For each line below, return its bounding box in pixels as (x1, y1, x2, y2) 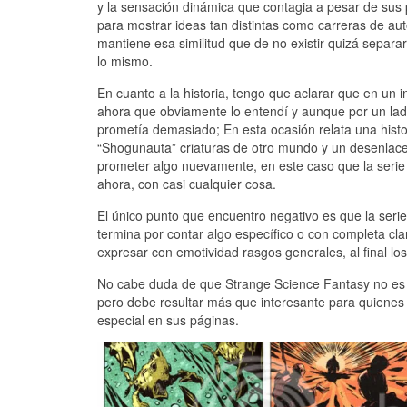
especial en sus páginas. (97, 311, 239, 330)
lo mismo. (97, 52, 153, 71)
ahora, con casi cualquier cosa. (97, 174, 276, 194)
